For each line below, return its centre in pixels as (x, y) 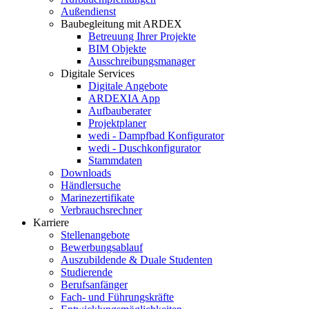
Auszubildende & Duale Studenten (137, 260)
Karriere (51, 222)
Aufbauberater (120, 111)
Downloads (86, 173)
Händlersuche (91, 185)
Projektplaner (117, 123)
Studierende (87, 272)
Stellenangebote (95, 235)
